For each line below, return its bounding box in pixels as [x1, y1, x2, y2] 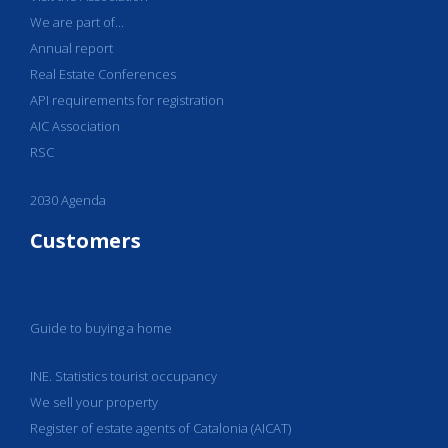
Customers [30, 227, 141, 254]
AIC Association [30, 117, 120, 135]
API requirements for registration [30, 91, 224, 109]
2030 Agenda [30, 191, 106, 209]
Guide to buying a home [30, 319, 172, 337]
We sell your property [30, 393, 158, 411]
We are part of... [30, 13, 124, 31]
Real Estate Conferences [30, 65, 176, 83]
